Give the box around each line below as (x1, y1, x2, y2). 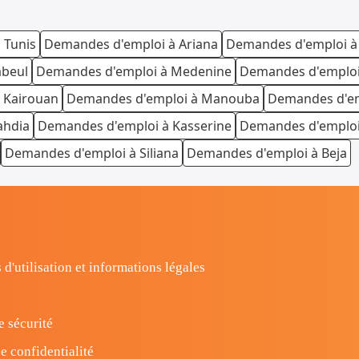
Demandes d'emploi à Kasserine (38, 117, 232, 135)
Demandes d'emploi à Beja (187, 144, 347, 163)
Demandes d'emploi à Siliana (5, 144, 179, 163)
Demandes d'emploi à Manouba (67, 90, 260, 108)
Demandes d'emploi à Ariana (44, 35, 218, 54)
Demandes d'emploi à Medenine (36, 63, 232, 81)
